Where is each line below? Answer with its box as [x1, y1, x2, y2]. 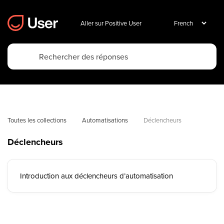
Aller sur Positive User [80, 18, 141, 27]
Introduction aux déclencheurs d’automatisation [20, 170, 173, 181]
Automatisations [82, 115, 128, 124]
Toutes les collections [7, 115, 66, 124]
